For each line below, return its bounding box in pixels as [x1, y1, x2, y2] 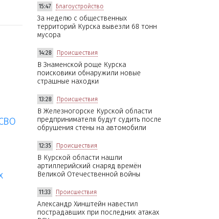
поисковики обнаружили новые [37, 68, 141, 77]
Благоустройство [56, 2, 104, 10]
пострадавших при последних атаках [37, 208, 159, 217]
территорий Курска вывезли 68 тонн [37, 22, 157, 31]
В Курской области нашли [37, 153, 122, 162]
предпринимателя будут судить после [37, 115, 161, 124]
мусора [37, 30, 61, 39]
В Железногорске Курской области [37, 107, 152, 115]
